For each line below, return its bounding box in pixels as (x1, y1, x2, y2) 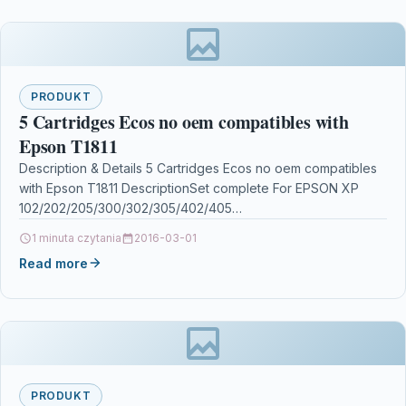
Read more (19, 255, 88, 271)
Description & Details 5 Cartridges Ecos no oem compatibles (19, 159, 377, 176)
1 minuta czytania (32, 230, 121, 245)
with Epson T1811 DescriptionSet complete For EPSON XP (19, 179, 359, 196)
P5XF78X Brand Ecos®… (19, 239, 167, 256)
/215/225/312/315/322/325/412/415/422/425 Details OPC (19, 219, 346, 236)
